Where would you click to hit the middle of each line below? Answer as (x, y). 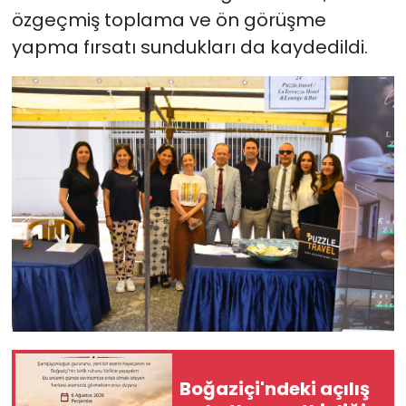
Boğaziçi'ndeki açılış (275, 388)
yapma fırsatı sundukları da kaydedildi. (189, 48)
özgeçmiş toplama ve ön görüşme (169, 20)
